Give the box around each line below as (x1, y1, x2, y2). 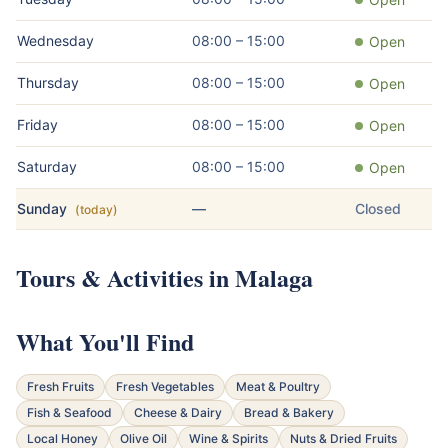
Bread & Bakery (244, 404, 334, 420)
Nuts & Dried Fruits (290, 430, 397, 446)
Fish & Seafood (27, 404, 112, 420)
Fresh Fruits (27, 378, 94, 394)
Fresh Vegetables (116, 378, 214, 394)
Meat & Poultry (236, 378, 320, 394)
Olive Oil (120, 430, 167, 446)
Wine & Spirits (189, 430, 268, 446)
